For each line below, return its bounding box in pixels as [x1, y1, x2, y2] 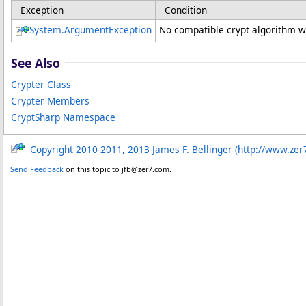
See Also [11, 54, 60, 71]
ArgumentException [64, 23, 152, 36]
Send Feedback [10, 163, 64, 174]
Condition [165, 3, 207, 16]
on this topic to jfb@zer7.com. [64, 163, 171, 174]
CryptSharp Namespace [11, 110, 115, 124]
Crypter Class [11, 77, 71, 91]
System [29, 23, 61, 36]
